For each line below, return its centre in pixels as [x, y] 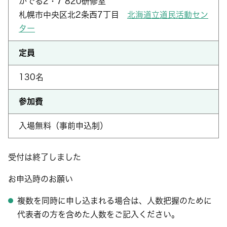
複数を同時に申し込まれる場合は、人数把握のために [115, 201]
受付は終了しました [45, 157]
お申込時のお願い [41, 179]
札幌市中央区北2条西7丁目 [73, 15]
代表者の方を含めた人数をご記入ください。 [98, 214]
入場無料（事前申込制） [63, 126]
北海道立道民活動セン [168, 15]
